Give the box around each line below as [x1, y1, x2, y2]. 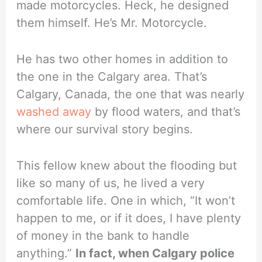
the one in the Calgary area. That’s [16, 70, 208, 84]
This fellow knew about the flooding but [16, 158, 237, 173]
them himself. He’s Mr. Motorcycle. [16, 16, 208, 30]
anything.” [16, 246, 76, 261]
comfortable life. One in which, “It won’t [16, 194, 236, 208]
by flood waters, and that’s [91, 105, 241, 119]
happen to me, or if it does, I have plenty [16, 211, 242, 226]
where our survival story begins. [16, 122, 194, 137]
